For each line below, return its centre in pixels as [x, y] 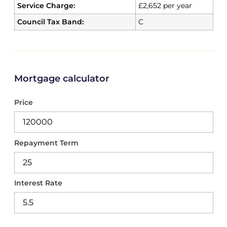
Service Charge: [46, 6]
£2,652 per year [165, 6]
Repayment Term [46, 143]
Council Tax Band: [50, 22]
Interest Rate [38, 183]
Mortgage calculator [62, 79]
